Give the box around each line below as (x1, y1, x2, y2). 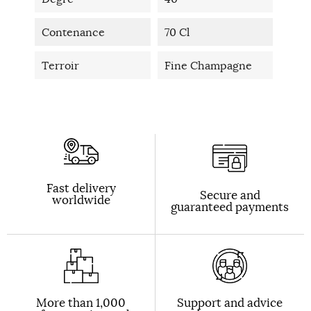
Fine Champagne (164, 58, 252, 72)
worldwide (51, 192, 110, 208)
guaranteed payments (171, 199, 289, 215)
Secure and (199, 187, 260, 203)
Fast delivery (46, 180, 116, 196)
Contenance (42, 24, 105, 39)
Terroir (42, 58, 79, 72)
